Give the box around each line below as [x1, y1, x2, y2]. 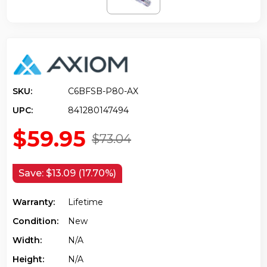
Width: [13, 234, 42, 246]
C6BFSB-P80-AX [68, 85, 138, 97]
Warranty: [13, 196, 55, 207]
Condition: [13, 215, 58, 226]
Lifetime [68, 196, 103, 207]
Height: [13, 253, 44, 265]
